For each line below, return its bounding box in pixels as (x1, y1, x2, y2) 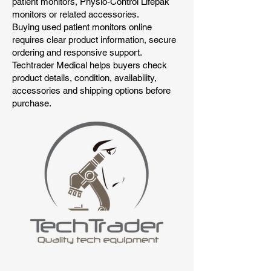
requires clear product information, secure (12, 34, 176, 45)
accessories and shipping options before (12, 85, 171, 96)
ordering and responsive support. (12, 47, 142, 58)
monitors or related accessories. (12, 9, 139, 20)
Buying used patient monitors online (12, 22, 152, 33)
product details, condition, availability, (12, 73, 157, 83)
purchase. (12, 98, 51, 109)
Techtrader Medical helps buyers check (12, 60, 167, 71)
